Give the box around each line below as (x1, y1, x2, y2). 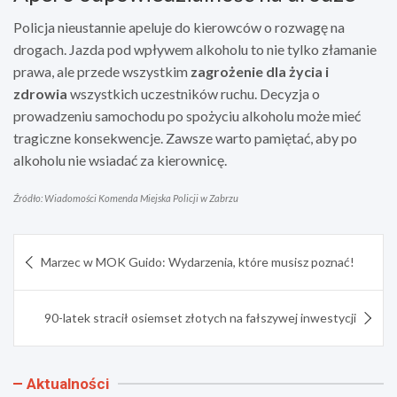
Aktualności (27, 374, 109, 393)
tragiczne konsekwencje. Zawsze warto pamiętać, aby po (13, 128, 357, 146)
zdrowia (13, 84, 67, 102)
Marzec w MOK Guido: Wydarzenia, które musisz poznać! (41, 253, 354, 269)
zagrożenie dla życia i (191, 62, 329, 80)
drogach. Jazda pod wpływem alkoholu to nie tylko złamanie (13, 40, 377, 58)
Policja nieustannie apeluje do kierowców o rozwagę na (13, 18, 345, 35)
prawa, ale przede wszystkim (13, 62, 191, 80)
